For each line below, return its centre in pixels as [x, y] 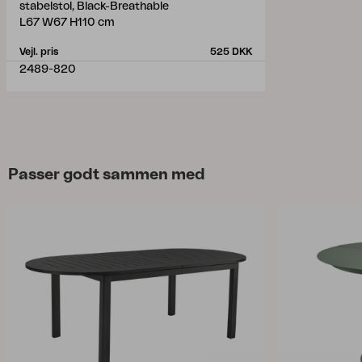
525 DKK [231, 52]
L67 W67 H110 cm [67, 23]
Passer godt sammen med [107, 175]
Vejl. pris [39, 52]
